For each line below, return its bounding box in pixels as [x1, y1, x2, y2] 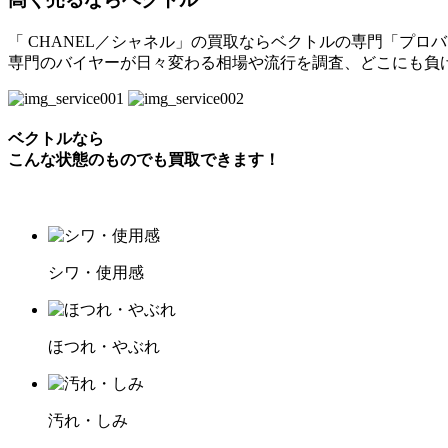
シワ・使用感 [48, 264, 144, 282]
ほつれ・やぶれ [48, 338, 160, 356]
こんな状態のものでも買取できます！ [8, 150, 280, 168]
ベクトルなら [8, 129, 104, 147]
